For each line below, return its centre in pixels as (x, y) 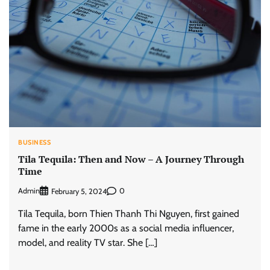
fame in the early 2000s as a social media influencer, (126, 228)
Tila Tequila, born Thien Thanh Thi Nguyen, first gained (129, 213)
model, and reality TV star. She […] (88, 242)
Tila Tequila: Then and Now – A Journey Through (131, 159)
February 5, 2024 (79, 191)
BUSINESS (34, 142)
